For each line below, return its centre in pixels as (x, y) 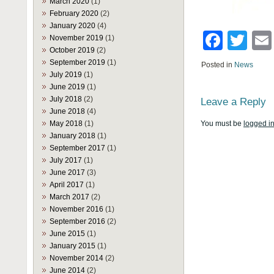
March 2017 (69, 197)
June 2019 (67, 87)
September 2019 (77, 62)
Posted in (218, 65)
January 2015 (72, 246)
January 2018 (72, 136)
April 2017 (67, 185)
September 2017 (77, 148)
